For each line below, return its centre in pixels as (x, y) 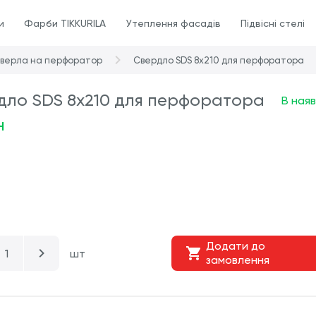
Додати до (235, 246)
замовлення (237, 260)
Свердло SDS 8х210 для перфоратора (219, 60)
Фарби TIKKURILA (65, 23)
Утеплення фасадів (173, 23)
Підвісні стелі (273, 23)
